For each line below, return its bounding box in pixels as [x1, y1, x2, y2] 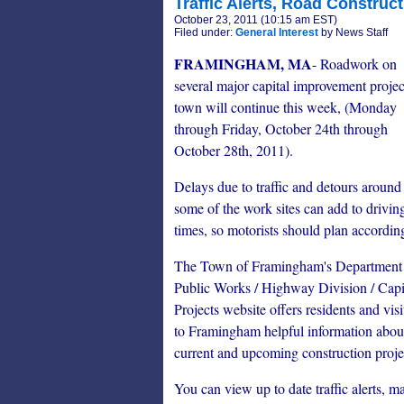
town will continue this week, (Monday [174, 97, 397, 116]
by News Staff [318, 26, 388, 39]
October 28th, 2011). [174, 141, 293, 160]
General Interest [235, 26, 318, 39]
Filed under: [174, 26, 235, 39]
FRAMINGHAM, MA [174, 53, 312, 74]
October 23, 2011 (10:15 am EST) [174, 14, 337, 26]
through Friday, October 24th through [174, 119, 388, 138]
